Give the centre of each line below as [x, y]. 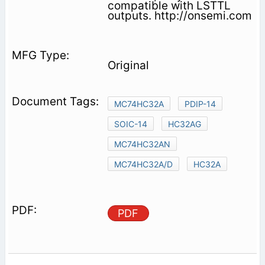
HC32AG [184, 124]
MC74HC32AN [142, 144]
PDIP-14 [200, 104]
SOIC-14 [130, 124]
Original [128, 65]
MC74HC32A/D [143, 164]
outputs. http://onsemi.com [180, 15]
